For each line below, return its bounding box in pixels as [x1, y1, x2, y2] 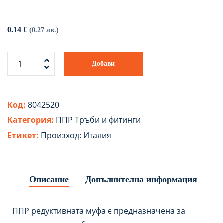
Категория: [7, 114, 56, 125]
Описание [29, 174, 69, 184]
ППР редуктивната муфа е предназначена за [12, 205, 185, 216]
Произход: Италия [41, 130, 111, 141]
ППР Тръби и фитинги [56, 114, 141, 125]
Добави [92, 60, 115, 67]
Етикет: [7, 130, 41, 141]
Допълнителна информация [85, 174, 197, 184]
